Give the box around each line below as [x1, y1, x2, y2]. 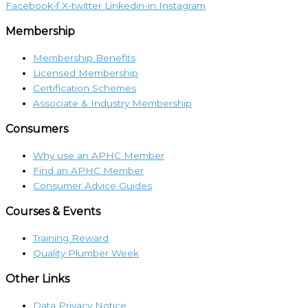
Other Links [5, 272, 69, 286]
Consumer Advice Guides [33, 180, 152, 192]
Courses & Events [5, 205, 100, 219]
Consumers [5, 122, 68, 136]
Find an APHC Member [33, 165, 144, 177]
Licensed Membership [33, 67, 138, 79]
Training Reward [33, 232, 109, 244]
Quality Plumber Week [33, 247, 139, 259]
